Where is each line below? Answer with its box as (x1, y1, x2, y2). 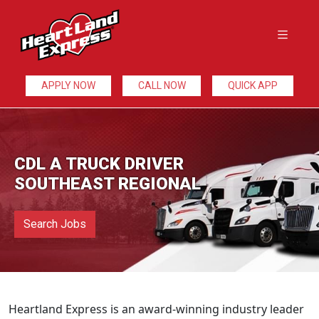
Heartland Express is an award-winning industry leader (9, 301, 304, 317)
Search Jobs (23, 217, 86, 231)
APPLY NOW (41, 79, 95, 91)
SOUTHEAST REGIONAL (14, 174, 201, 194)
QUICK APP (228, 79, 278, 91)
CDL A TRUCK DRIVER (14, 154, 184, 174)
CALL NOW (137, 79, 186, 91)
